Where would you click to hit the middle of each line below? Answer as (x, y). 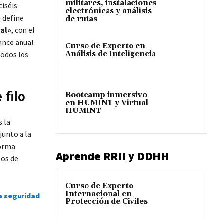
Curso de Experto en (105, 46)
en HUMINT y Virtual (107, 103)
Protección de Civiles (107, 201)
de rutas (81, 19)
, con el (23, 30)
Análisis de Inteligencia (111, 54)
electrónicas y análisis (109, 11)
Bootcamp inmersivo (106, 95)
